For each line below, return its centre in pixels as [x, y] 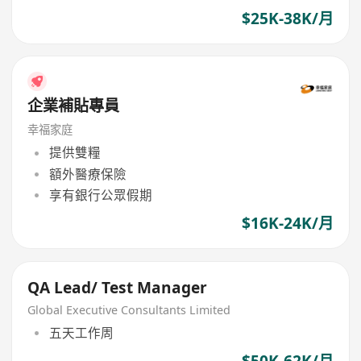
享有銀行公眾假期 [100, 195]
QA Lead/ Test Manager [118, 287]
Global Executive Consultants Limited [129, 309]
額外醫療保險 [87, 174]
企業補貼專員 [74, 106]
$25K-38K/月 [287, 18]
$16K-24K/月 [287, 224]
